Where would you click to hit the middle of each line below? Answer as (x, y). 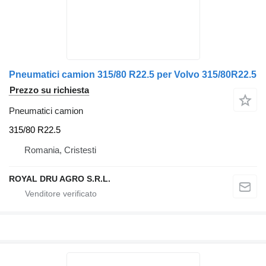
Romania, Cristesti (60, 150)
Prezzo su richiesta (49, 90)
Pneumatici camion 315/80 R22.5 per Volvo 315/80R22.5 (133, 75)
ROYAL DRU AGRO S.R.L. (60, 178)
